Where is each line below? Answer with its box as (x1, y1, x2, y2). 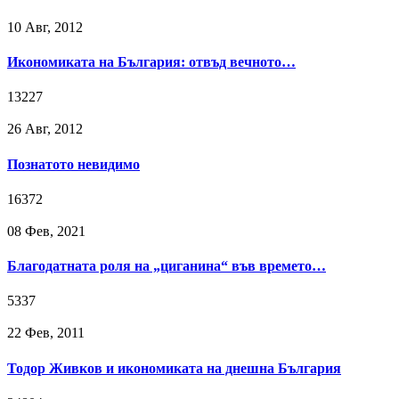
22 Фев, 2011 (7, 325, 85, 341)
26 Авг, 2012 (7, 121, 83, 137)
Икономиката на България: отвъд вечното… (7, 54, 296, 70)
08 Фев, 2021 (7, 223, 85, 239)
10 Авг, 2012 (7, 19, 83, 35)
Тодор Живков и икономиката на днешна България (7, 360, 341, 376)
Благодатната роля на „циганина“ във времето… (7, 258, 326, 274)
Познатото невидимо (7, 156, 140, 172)
